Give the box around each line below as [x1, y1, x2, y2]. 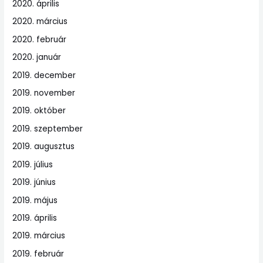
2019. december [12, 69, 76, 81]
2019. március [12, 230, 66, 242]
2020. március [12, 16, 68, 28]
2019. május [12, 194, 58, 206]
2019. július [12, 159, 53, 170]
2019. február [12, 248, 65, 259]
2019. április [12, 212, 58, 224]
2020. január [12, 52, 62, 63]
